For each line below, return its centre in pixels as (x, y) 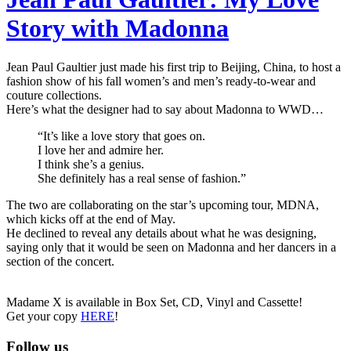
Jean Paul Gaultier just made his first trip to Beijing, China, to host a (174, 67)
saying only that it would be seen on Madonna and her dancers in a (171, 247)
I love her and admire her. (101, 150)
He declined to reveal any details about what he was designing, (161, 233)
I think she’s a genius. (91, 164)
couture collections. (54, 95)
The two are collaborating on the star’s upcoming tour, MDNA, (163, 204)
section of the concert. (60, 261)
